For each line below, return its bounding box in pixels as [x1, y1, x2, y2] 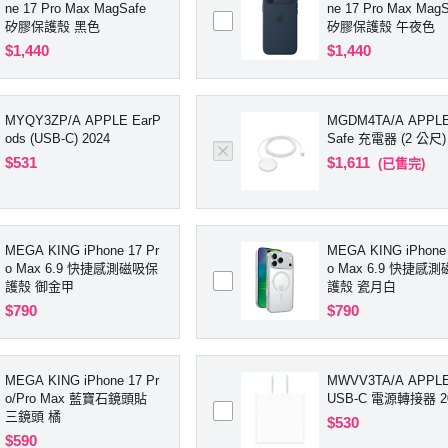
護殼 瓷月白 [326, 278, 396, 294]
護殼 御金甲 [5, 278, 74, 294]
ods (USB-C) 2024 [5, 130, 110, 146]
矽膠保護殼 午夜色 [326, 18, 435, 34]
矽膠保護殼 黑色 [5, 18, 100, 34]
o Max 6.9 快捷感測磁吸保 [5, 260, 158, 276]
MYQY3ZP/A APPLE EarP [5, 112, 161, 128]
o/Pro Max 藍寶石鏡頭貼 [5, 390, 147, 406]
